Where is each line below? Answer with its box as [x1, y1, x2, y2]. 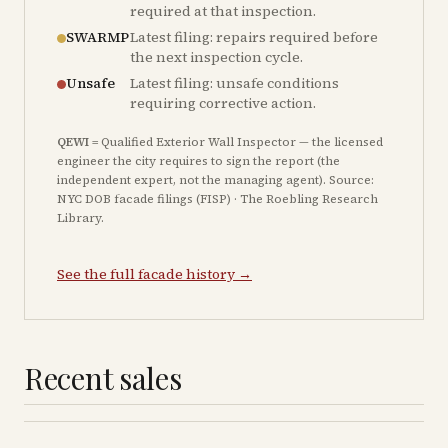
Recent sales [24, 358, 182, 398]
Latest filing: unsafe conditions [130, 73, 339, 93]
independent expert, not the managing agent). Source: [57, 172, 374, 188]
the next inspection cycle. [130, 47, 303, 67]
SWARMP [66, 27, 129, 47]
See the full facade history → [57, 264, 252, 284]
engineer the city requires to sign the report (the [57, 153, 340, 169]
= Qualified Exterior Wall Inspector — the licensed [89, 134, 383, 150]
